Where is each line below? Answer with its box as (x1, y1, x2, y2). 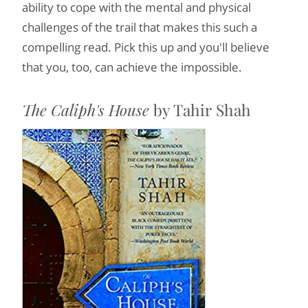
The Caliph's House (22, 99, 149, 120)
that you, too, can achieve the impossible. (22, 59, 242, 75)
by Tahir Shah (149, 99, 251, 120)
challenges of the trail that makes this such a (22, 19, 257, 35)
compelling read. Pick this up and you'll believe (22, 39, 269, 55)
